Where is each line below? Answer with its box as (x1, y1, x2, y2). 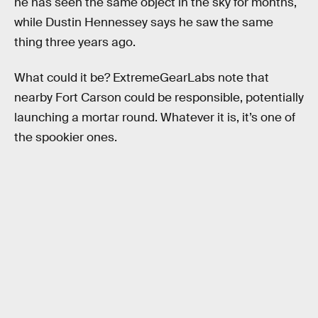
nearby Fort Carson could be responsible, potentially (14, 89, 304, 105)
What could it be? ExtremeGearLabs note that (14, 70, 269, 85)
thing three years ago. (14, 35, 136, 50)
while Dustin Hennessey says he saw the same (14, 15, 273, 31)
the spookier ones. (14, 129, 117, 145)
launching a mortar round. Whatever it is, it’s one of (14, 109, 295, 125)
